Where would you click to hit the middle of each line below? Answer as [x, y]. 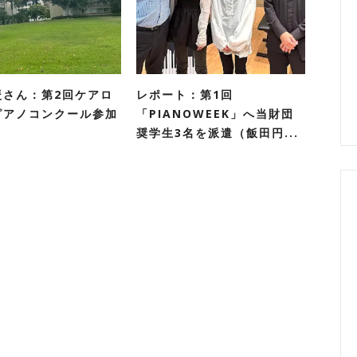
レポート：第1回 [185, 94]
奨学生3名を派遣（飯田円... [218, 133]
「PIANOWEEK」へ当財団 [215, 114]
